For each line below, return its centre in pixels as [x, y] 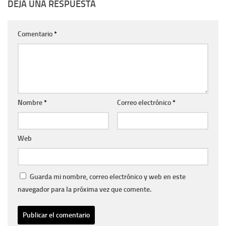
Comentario [36, 34]
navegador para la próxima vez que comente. [84, 189]
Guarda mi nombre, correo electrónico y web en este [108, 177]
